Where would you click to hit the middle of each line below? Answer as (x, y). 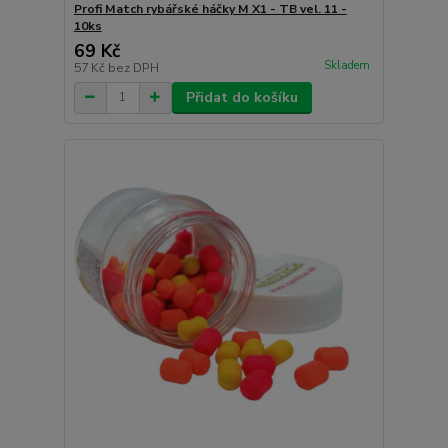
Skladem (346, 66)
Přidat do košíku (241, 97)
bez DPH (133, 67)
